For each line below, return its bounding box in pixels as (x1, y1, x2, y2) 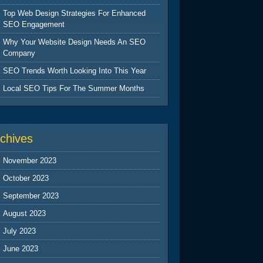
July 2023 (3, 226, 36, 235)
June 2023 (3, 244, 39, 253)
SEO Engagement (3, 19, 65, 29)
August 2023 (3, 208, 46, 218)
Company (3, 48, 36, 58)
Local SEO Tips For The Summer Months (3, 83, 145, 93)
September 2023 (3, 191, 59, 200)
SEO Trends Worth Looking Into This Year (3, 66, 147, 75)
